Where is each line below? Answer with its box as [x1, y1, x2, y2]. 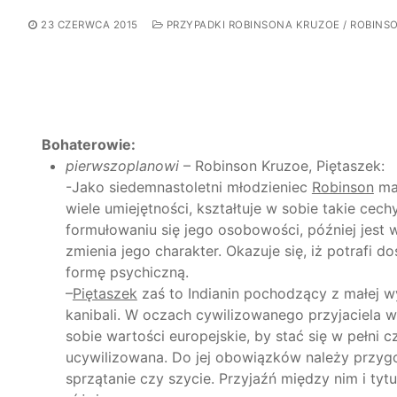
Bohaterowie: [42, 135, 136, 153]
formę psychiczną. [65, 262, 189, 281]
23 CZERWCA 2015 [41, 19, 138, 32]
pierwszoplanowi [65, 156, 183, 175]
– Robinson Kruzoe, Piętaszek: [183, 156, 385, 175]
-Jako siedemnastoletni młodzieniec [65, 177, 312, 196]
